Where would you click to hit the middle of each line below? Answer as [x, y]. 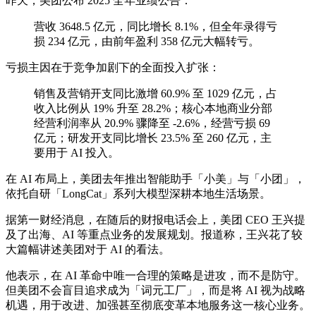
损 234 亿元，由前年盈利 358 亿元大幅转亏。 [147, 42]
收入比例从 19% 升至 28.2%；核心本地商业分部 [153, 109]
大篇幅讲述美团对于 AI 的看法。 [88, 250]
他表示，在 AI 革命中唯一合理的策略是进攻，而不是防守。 [156, 276]
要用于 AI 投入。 [77, 153]
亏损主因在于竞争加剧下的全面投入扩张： [113, 68]
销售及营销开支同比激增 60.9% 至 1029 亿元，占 [156, 94]
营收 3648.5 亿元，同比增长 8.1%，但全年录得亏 [156, 27]
